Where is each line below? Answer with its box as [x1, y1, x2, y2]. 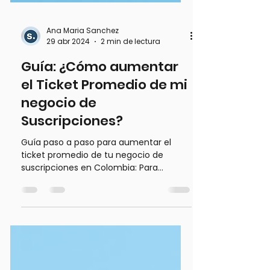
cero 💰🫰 [21, 225, 59, 237]
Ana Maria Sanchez [46, 63, 119, 74]
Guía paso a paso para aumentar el [21, 174, 171, 186]
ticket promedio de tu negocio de [21, 187, 163, 199]
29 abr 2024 [46, 74, 90, 84]
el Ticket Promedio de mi [21, 113, 187, 132]
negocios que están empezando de [21, 212, 172, 224]
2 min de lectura [101, 74, 160, 84]
